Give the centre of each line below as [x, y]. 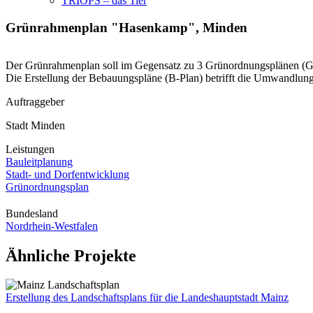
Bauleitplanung [39, 162]
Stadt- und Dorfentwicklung [67, 175]
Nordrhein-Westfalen [52, 226]
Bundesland [32, 213]
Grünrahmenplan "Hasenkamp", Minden [126, 27]
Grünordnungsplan [47, 187]
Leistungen [30, 150]
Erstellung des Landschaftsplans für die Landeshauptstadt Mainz [147, 298]
